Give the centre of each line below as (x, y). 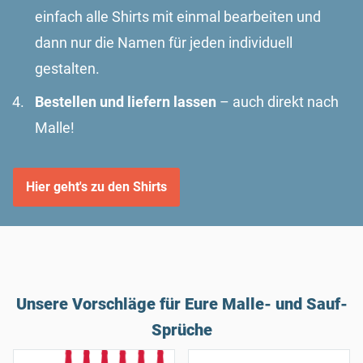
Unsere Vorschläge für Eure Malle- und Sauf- (181, 303)
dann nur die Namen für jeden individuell (164, 42)
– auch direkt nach (278, 101)
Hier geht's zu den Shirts (96, 187)
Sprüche (181, 329)
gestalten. (69, 68)
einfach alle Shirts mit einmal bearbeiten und (178, 16)
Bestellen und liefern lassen (126, 101)
